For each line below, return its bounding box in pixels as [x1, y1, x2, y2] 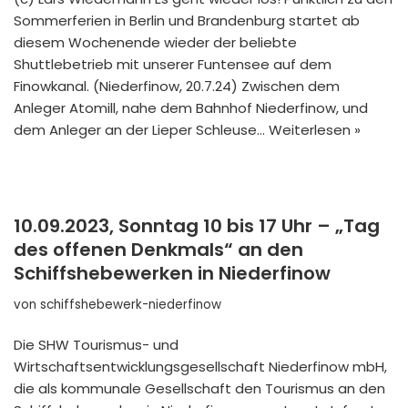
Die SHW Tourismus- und [14, 335, 178, 355]
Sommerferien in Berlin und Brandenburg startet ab [14, 11, 360, 31]
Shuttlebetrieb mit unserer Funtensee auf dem [14, 55, 331, 75]
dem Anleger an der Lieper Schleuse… [14, 120, 269, 140]
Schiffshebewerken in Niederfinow [14, 260, 331, 287]
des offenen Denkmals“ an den [14, 237, 303, 263]
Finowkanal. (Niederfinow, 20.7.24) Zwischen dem [14, 76, 340, 97]
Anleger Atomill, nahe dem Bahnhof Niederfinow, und [14, 98, 368, 118]
